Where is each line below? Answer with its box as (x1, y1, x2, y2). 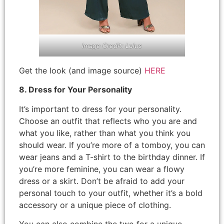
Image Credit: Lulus (82, 41, 142, 49)
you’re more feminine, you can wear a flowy (19, 163, 184, 174)
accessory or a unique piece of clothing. (19, 199, 171, 210)
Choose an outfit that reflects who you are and (19, 115, 197, 126)
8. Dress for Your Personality (19, 84, 132, 95)
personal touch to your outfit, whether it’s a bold (19, 187, 202, 198)
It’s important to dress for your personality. (19, 103, 181, 114)
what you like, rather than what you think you (19, 127, 190, 138)
